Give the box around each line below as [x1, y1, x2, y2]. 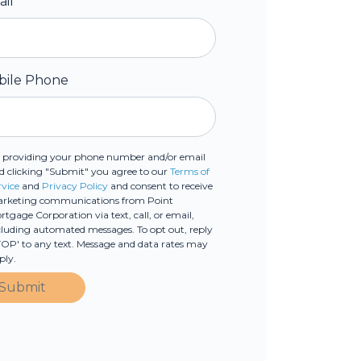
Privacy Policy [41, 180, 108, 192]
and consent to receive [107, 180, 213, 192]
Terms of [169, 165, 210, 177]
